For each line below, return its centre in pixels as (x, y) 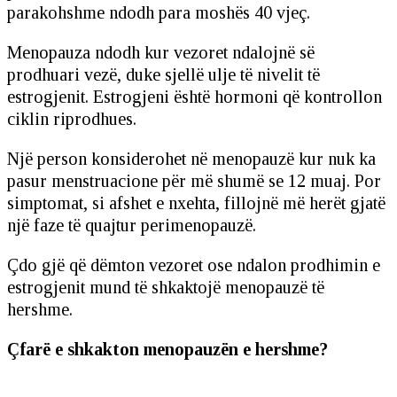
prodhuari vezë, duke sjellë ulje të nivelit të (163, 74)
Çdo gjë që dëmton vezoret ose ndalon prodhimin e (194, 265)
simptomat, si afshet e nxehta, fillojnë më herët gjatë (196, 202)
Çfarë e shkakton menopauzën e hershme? (167, 349)
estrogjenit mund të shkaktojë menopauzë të (166, 287)
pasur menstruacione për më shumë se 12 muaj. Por (194, 180)
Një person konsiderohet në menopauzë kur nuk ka (191, 158)
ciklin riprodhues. (72, 118)
